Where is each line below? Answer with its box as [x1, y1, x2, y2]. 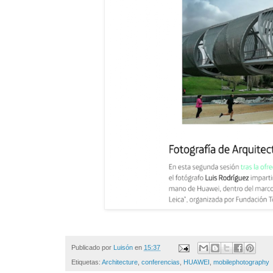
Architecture [102, 258, 138, 266]
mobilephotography [213, 258, 269, 266]
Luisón [113, 244, 133, 251]
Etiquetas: [71, 258, 102, 266]
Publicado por [71, 244, 113, 251]
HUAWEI [183, 258, 210, 266]
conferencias [141, 258, 180, 266]
